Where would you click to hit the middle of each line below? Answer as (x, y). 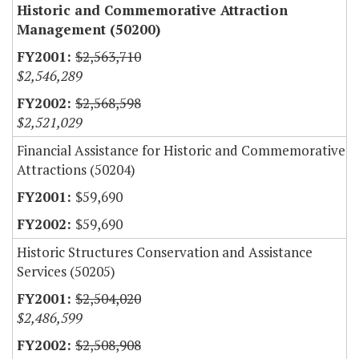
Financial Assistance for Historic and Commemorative (181, 151)
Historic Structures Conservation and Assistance (165, 252)
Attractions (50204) (76, 170)
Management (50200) (89, 30)
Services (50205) (66, 272)
